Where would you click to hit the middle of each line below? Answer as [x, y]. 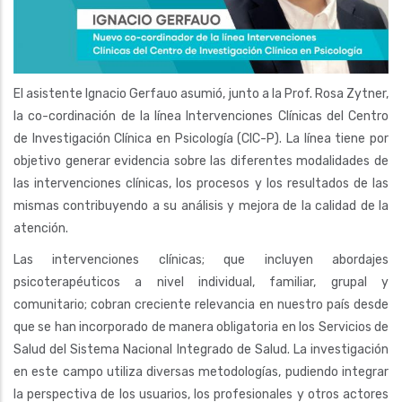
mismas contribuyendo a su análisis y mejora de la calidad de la [201, 205]
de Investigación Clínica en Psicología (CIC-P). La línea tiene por [201, 138]
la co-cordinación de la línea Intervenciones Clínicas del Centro [201, 116]
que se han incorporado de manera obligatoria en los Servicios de [201, 327]
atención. [41, 228]
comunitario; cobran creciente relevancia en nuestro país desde [201, 304]
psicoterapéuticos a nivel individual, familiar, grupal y [201, 282]
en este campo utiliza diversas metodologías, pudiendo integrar [201, 371]
